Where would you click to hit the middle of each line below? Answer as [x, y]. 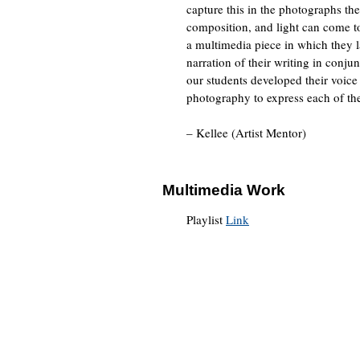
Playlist [206, 219]
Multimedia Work [224, 190]
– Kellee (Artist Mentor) [246, 133]
